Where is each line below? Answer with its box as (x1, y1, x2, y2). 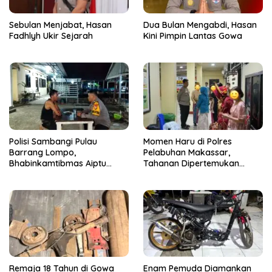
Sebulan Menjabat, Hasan (9, 19, 112, 31)
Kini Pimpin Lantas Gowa (143, 30, 242, 42)
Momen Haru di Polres (143, 135, 232, 147)
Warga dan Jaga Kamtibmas (9, 179, 128, 191)
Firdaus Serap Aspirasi (9, 168, 100, 180)
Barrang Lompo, (9, 146, 76, 158)
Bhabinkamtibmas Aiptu (9, 157, 106, 169)
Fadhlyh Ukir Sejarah (9, 30, 93, 42)
